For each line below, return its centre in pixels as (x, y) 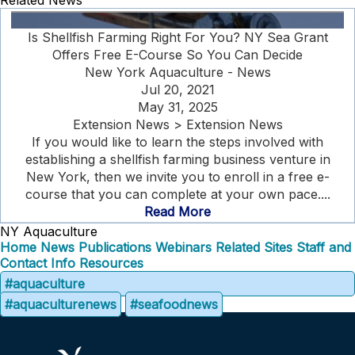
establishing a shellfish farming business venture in (177, 159)
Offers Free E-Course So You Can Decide (177, 55)
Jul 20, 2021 (177, 90)
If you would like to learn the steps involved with (177, 142)
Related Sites (254, 247)
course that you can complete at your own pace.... (177, 194)
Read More (177, 212)
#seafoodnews (174, 304)
